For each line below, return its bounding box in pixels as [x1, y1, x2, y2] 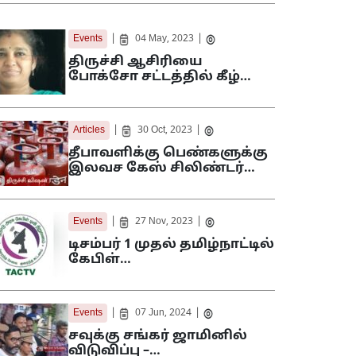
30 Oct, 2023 [137, 125, 192, 137]
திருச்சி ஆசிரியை [68, 54, 203, 71]
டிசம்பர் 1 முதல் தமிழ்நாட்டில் [68, 237, 274, 253]
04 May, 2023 [135, 33, 194, 45]
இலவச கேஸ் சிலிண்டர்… [68, 161, 255, 177]
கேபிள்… [68, 252, 131, 269]
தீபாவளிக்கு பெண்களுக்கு [68, 145, 268, 162]
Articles [73, 125, 105, 137]
